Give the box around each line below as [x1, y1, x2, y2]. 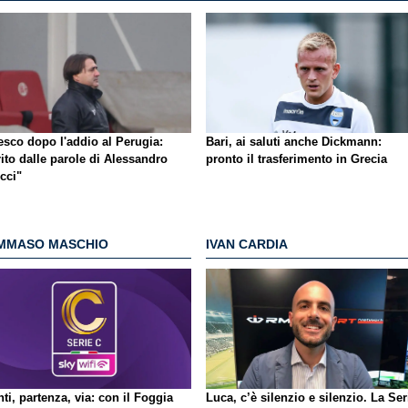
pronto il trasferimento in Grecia [206, 151, 387, 166]
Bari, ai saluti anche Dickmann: [206, 134, 382, 148]
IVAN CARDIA [206, 237, 288, 252]
